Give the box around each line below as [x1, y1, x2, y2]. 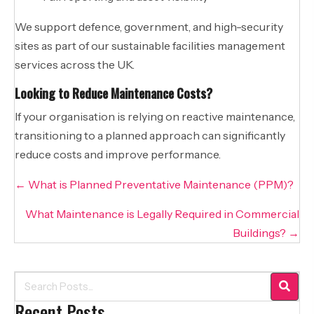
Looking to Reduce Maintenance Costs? [15, 83, 212, 102]
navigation [14, 192, 86, 219]
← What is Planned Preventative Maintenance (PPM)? [15, 177, 294, 191]
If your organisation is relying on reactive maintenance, [15, 109, 295, 123]
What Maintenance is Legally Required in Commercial [25, 206, 299, 221]
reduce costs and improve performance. [15, 146, 221, 161]
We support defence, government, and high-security [15, 19, 283, 34]
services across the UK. [15, 57, 135, 71]
